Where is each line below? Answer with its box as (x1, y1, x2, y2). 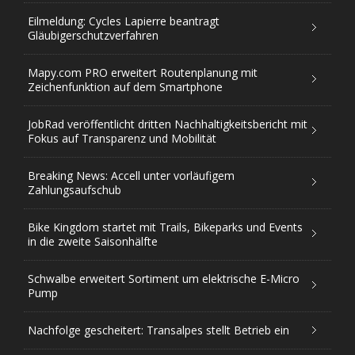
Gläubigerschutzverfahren (28, 28, 158, 44)
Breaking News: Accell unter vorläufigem (28, 168, 235, 184)
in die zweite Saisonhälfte (28, 234, 158, 250)
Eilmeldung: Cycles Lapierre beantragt (28, 13, 219, 29)
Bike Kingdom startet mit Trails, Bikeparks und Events (28, 219, 303, 235)
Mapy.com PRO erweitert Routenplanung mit (28, 65, 258, 81)
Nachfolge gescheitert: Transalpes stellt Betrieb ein (28, 323, 289, 338)
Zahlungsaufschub (28, 182, 121, 198)
